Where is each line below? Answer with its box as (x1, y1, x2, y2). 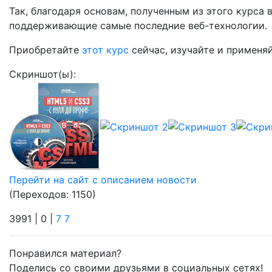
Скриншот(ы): (9, 67, 76, 80)
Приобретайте (9, 43, 82, 56)
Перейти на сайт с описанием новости (9, 173, 197, 186)
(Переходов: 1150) (9, 188, 96, 200)
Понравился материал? (9, 246, 121, 259)
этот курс (82, 43, 129, 56)
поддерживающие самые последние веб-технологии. (9, 19, 267, 32)
